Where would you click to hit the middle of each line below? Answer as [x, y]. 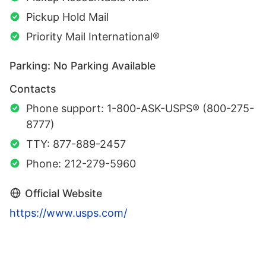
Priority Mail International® [93, 36]
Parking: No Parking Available [83, 65]
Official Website [64, 193]
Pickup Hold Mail [67, 17]
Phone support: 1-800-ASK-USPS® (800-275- [140, 108]
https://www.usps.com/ [68, 213]
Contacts [33, 88]
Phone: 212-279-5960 [81, 163]
